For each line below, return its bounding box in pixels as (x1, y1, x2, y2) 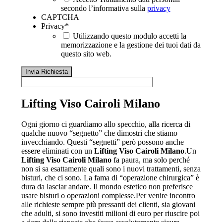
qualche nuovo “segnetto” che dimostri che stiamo (21, 129, 177, 138)
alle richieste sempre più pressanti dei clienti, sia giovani (21, 200, 195, 209)
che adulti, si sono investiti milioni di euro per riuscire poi (21, 209, 200, 218)
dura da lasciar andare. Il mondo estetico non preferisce (21, 182, 193, 191)
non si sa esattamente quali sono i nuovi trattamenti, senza (21, 165, 201, 173)
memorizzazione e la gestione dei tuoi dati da (60, 40, 201, 49)
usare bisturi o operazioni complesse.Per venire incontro (21, 191, 195, 200)
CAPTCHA (41, 12, 79, 21)
